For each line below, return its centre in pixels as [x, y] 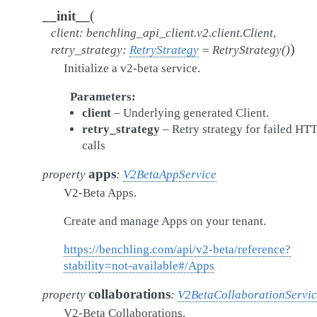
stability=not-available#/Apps [139, 266]
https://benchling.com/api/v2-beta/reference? [177, 249]
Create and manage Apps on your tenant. [165, 221]
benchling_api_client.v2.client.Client [180, 33]
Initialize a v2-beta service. [132, 68]
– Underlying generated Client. [190, 113]
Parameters [100, 97]
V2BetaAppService [170, 174]
